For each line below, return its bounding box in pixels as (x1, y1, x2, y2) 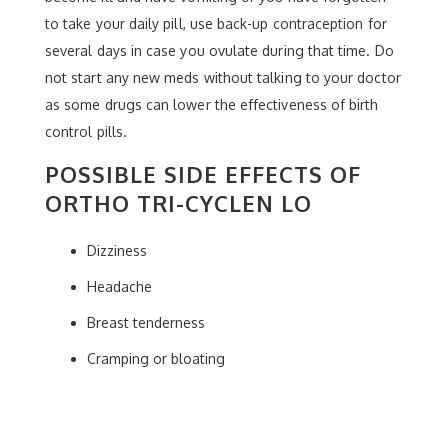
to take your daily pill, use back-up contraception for (45, 15, 387, 32)
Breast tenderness (87, 314, 205, 331)
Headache (87, 278, 152, 295)
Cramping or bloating (87, 350, 225, 367)
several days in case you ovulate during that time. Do (45, 42, 394, 59)
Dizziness (87, 242, 147, 259)
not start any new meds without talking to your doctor (45, 69, 401, 86)
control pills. (45, 123, 127, 140)
